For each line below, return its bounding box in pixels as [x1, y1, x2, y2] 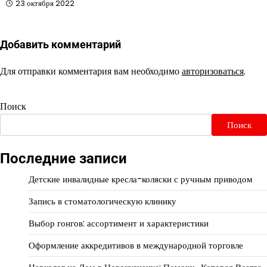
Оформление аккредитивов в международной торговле [29, 239, 243, 252]
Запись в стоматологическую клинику [29, 195, 176, 208]
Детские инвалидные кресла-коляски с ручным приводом [29, 173, 253, 186]
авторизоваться [182, 64, 244, 79]
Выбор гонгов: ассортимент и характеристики [29, 217, 209, 230]
